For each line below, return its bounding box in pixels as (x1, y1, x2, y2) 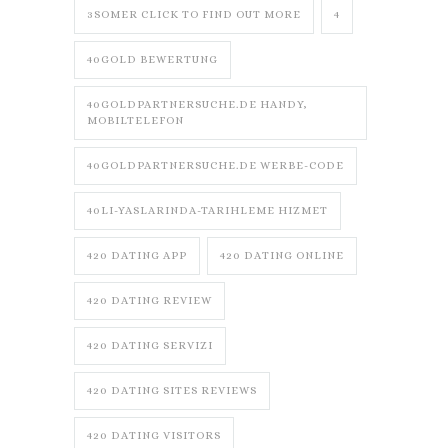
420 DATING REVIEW (87, 294, 212, 308)
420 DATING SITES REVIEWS (87, 384, 257, 398)
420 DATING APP (87, 249, 187, 263)
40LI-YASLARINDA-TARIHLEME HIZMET (87, 204, 328, 218)
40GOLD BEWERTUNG (87, 53, 218, 67)
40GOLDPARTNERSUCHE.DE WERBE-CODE (87, 159, 344, 173)
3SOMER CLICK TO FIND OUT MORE (87, 8, 301, 22)
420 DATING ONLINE (220, 249, 344, 263)
